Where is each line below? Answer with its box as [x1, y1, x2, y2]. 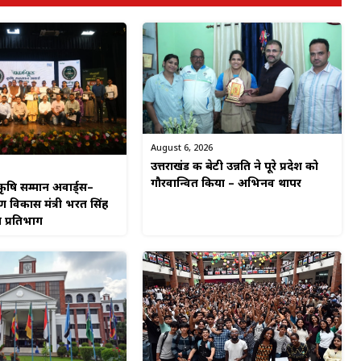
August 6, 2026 [151, 143, 214, 155]
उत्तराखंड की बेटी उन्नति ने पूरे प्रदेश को [151, 160, 319, 176]
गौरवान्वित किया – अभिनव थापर [151, 176, 302, 193]
